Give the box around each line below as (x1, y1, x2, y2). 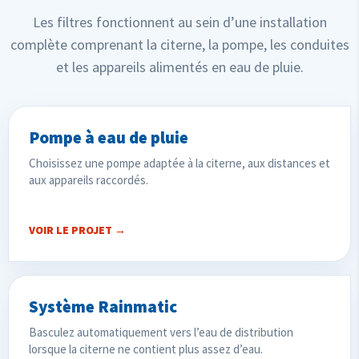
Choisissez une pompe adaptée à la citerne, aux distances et (29, 155, 330, 171)
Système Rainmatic (29, 295, 177, 317)
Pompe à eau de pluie (29, 126, 188, 148)
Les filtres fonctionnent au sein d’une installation (32, 12, 327, 31)
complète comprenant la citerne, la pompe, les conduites (10, 34, 349, 54)
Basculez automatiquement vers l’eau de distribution (29, 324, 293, 340)
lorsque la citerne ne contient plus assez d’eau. (29, 341, 263, 357)
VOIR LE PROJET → (29, 222, 126, 237)
